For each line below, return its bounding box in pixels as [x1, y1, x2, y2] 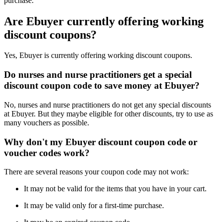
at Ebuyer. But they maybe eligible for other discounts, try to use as [4, 109, 213, 118]
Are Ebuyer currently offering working [4, 14, 204, 28]
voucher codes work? [4, 147, 90, 158]
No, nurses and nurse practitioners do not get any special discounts [4, 100, 211, 109]
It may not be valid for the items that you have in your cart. [24, 184, 207, 193]
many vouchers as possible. [4, 118, 89, 127]
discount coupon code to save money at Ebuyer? [4, 80, 200, 91]
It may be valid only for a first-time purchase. [24, 201, 164, 210]
